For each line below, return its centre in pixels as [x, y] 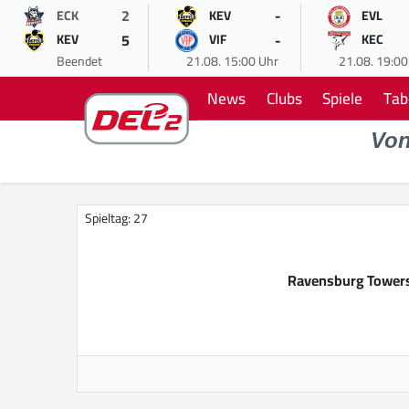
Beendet [79, 61]
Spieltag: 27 [116, 219]
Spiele [343, 99]
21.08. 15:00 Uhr [232, 61]
